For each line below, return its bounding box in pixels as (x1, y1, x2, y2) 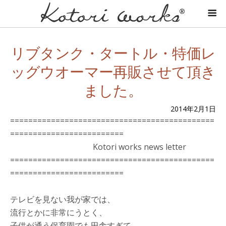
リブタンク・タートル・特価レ (10, 41, 216, 63)
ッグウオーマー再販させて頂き (10, 60, 216, 81)
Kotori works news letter (10, 141, 186, 152)
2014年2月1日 (171, 104, 216, 114)
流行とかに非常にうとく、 (10, 207, 107, 218)
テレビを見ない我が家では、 (10, 194, 115, 205)
